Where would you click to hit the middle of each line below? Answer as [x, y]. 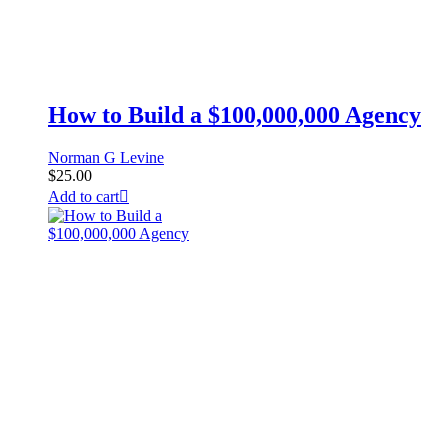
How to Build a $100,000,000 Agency [234, 114]
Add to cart [83, 196]
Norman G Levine [106, 157]
